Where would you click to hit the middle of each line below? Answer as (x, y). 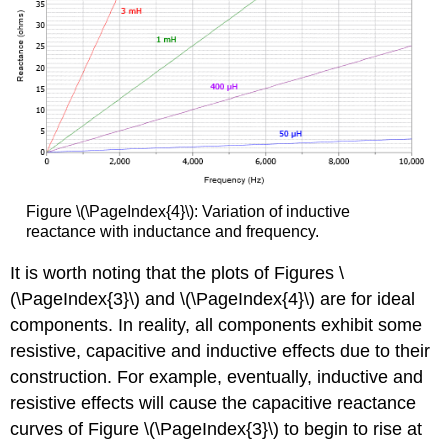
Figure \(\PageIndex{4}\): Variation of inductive (187, 212)
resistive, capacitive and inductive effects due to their (220, 350)
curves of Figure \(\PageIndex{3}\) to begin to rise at (216, 428)
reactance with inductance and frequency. (172, 232)
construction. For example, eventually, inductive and (217, 376)
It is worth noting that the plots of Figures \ (177, 272)
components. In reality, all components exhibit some (216, 324)
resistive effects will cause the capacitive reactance (213, 402)
